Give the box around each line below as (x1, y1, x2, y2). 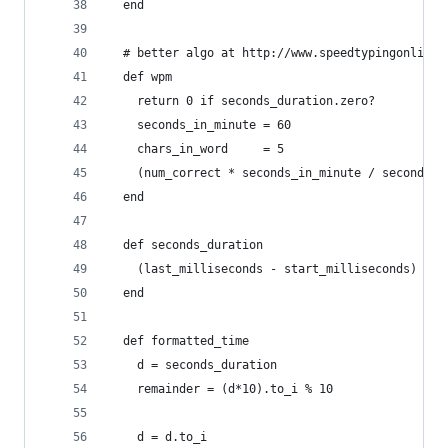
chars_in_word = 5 (109, 142, 284, 156)
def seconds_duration (109, 238, 263, 252)
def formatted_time (109, 334, 249, 348)
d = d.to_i (109, 430, 207, 444)
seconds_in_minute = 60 (109, 118, 291, 132)
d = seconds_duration (109, 358, 277, 372)
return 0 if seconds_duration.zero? (109, 94, 375, 108)
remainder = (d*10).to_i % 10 (109, 382, 333, 396)
